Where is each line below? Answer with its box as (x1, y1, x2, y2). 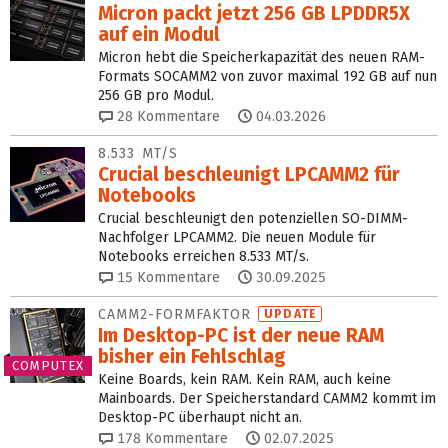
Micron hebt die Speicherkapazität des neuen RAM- (98, 48, 425, 66)
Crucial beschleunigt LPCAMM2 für (98, 162, 400, 186)
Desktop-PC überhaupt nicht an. (98, 408, 302, 426)
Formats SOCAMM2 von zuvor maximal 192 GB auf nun (98, 67, 437, 85)
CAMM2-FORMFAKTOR (98, 305, 258, 323)
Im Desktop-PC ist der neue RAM (98, 323, 384, 347)
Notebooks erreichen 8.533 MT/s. (98, 247, 309, 265)
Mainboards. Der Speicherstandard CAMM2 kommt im (98, 389, 436, 407)
